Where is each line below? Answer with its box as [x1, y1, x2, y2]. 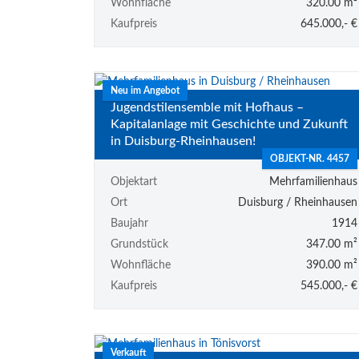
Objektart [111, 175, 157, 188]
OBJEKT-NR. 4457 [269, 153, 349, 163]
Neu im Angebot [111, 85, 179, 95]
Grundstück [111, 238, 168, 250]
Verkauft [111, 347, 146, 357]
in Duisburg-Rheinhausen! [111, 134, 256, 147]
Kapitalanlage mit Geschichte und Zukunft [111, 117, 348, 131]
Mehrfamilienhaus [268, 175, 357, 188]
